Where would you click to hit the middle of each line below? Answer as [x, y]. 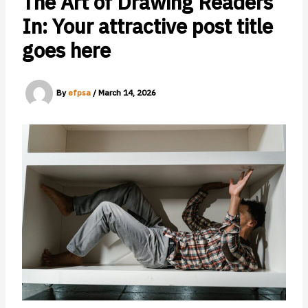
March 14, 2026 [127, 93]
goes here [66, 51]
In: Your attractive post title [147, 26]
